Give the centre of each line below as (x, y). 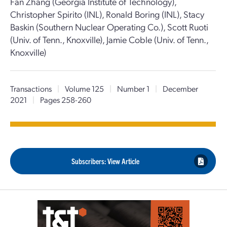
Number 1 (133, 88)
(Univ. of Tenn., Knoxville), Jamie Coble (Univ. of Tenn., (109, 39)
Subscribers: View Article (105, 161)
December (180, 88)
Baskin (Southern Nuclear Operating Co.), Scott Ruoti (109, 27)
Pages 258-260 (65, 100)
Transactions (31, 88)
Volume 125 (84, 88)
